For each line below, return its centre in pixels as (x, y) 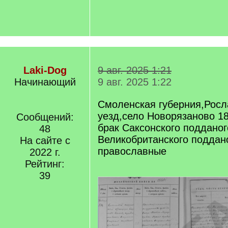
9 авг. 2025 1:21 (135, 70)
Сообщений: (45, 117)
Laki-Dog (45, 70)
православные (132, 151)
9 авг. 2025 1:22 (135, 82)
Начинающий (45, 82)
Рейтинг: (45, 164)
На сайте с (45, 140)
